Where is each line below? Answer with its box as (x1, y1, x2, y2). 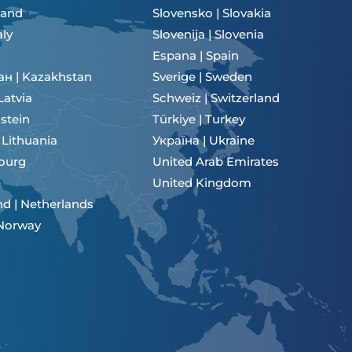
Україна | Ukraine (152, 133, 255, 148)
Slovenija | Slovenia (152, 27, 265, 42)
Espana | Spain (152, 48, 240, 63)
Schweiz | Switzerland (152, 90, 280, 105)
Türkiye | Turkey (152, 112, 246, 126)
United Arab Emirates (152, 154, 280, 169)
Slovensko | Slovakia (152, 5, 272, 20)
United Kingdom (152, 175, 252, 190)
